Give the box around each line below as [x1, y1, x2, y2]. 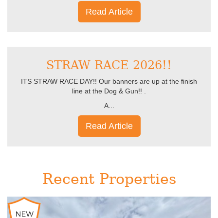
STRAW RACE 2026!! [46, 58, 172, 72]
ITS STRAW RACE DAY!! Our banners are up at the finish [21, 77, 197, 85]
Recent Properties [42, 170, 176, 187]
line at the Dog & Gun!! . [72, 87, 146, 95]
